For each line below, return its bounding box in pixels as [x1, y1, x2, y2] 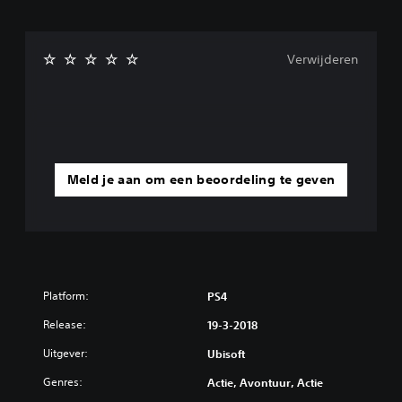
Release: [43, 317, 86, 332]
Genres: [43, 374, 83, 389]
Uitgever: [43, 345, 88, 361]
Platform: [43, 288, 89, 303]
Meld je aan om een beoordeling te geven [66, 171, 336, 188]
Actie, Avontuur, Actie [207, 375, 323, 389]
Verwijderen [287, 51, 358, 67]
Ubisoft [207, 346, 245, 361]
